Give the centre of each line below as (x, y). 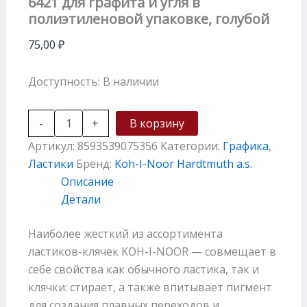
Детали (81, 199)
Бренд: (95, 163)
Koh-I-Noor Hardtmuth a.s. (183, 163)
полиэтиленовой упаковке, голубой (148, 19)
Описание (87, 181)
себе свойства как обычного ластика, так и (143, 269)
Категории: (191, 146)
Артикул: (52, 146)
